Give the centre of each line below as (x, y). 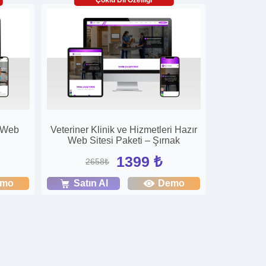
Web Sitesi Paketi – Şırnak (123, 141)
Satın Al (91, 183)
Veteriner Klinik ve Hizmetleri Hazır (123, 130)
